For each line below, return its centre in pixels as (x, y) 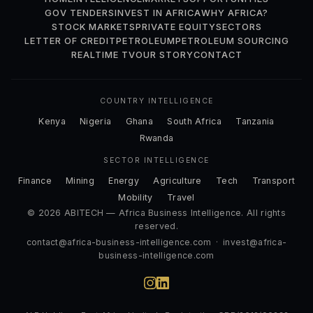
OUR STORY (164, 55)
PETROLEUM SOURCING (232, 41)
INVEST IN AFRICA (158, 13)
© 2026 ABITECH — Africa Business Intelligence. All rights (156, 212)
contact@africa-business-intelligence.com (119, 242)
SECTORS (239, 27)
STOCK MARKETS (93, 27)
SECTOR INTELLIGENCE (156, 161)
